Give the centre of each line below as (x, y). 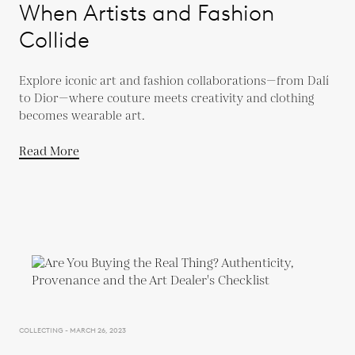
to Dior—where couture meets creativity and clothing (166, 99)
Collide (54, 40)
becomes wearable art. (82, 116)
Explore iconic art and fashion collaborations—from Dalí (174, 81)
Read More (49, 152)
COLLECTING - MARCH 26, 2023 (73, 330)
